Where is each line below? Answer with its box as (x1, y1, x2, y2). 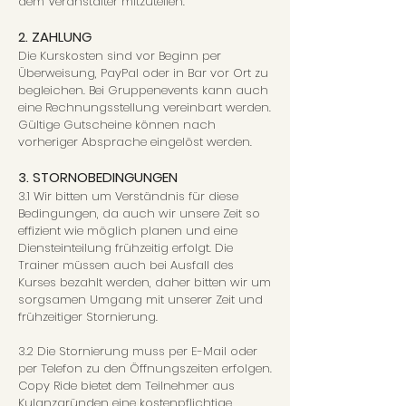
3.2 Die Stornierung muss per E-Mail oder (18, 343, 257, 360)
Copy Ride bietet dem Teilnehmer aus (18, 377, 235, 394)
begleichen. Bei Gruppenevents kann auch (18, 82, 268, 99)
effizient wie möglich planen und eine (18, 222, 237, 239)
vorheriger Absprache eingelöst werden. (18, 133, 252, 150)
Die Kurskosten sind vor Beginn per (18, 47, 221, 64)
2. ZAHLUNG (18, 27, 92, 46)
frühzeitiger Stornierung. (18, 308, 158, 325)
